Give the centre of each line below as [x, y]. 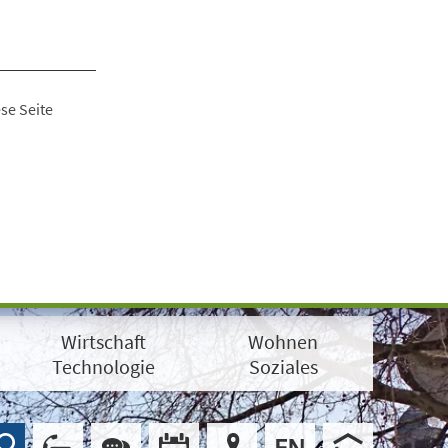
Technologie [104, 366]
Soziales [283, 366]
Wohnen [283, 341]
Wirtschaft [104, 341]
